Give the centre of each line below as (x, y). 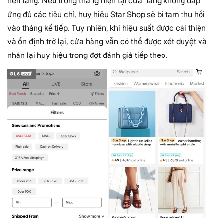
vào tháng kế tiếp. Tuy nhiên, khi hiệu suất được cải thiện (107, 27)
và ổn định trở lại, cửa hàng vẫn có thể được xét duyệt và (107, 41)
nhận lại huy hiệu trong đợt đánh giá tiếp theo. (87, 55)
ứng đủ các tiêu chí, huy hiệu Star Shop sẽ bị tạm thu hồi (106, 14)
